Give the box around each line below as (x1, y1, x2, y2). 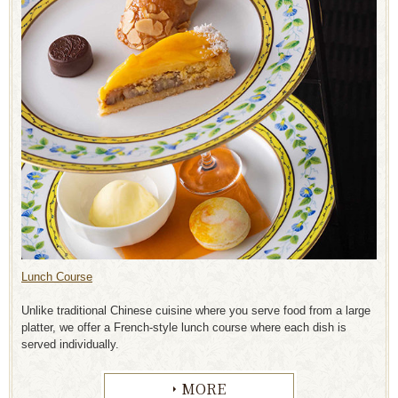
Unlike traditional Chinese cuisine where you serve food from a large (21, 303, 370, 317)
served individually (21, 337, 115, 351)
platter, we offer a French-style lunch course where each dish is (21, 320, 346, 334)
